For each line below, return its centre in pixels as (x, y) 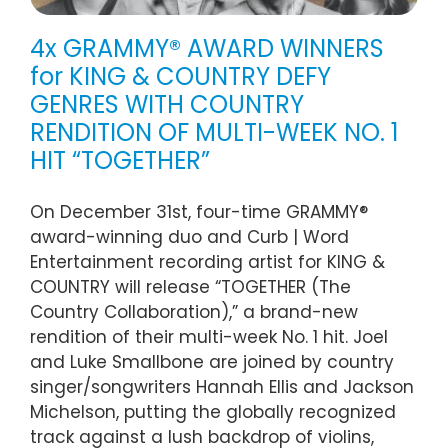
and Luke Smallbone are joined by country (212, 361)
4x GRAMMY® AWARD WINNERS (207, 48)
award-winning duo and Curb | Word (189, 236)
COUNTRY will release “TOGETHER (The (190, 286)
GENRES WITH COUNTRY (167, 104)
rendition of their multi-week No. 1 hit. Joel (209, 336)
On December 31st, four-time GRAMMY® (199, 211)
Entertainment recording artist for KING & (207, 261)
